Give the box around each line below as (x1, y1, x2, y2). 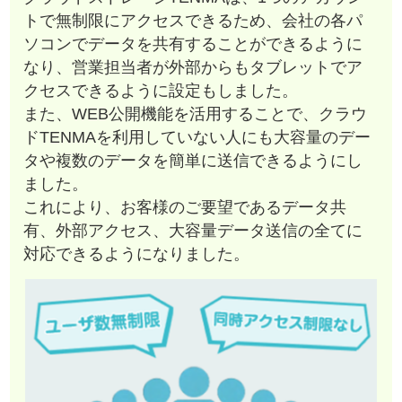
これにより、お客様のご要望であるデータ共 (23, 198, 347, 217)
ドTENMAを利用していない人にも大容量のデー (23, 128, 371, 147)
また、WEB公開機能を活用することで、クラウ (23, 105, 368, 124)
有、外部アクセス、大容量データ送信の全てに (23, 222, 363, 240)
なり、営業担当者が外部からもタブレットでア (23, 58, 363, 77)
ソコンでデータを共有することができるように (23, 35, 363, 54)
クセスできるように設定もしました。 (23, 82, 299, 100)
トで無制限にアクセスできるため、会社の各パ (23, 12, 363, 31)
